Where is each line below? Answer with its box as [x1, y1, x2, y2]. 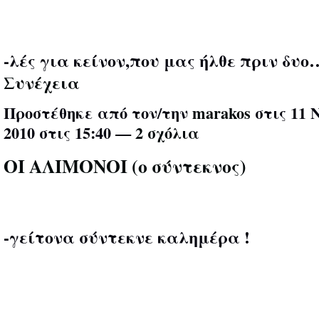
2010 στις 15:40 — [4, 120, 135, 145]
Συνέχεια [4, 70, 80, 95]
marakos [192, 100, 251, 125]
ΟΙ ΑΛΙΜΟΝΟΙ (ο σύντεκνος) [4, 152, 246, 179]
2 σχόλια [135, 120, 199, 145]
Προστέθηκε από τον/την [4, 100, 192, 125]
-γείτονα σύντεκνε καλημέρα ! [4, 224, 250, 249]
